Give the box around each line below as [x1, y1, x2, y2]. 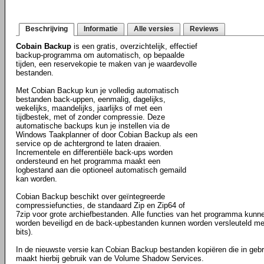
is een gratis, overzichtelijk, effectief [71, 42, 197, 51]
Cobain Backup [16, 42, 71, 51]
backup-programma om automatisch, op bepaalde [16, 51, 184, 60]
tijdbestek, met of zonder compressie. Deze [16, 113, 165, 121]
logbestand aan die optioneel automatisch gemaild [16, 166, 186, 174]
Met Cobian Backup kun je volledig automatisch [16, 86, 179, 95]
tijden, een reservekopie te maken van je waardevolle [16, 60, 197, 68]
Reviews [190, 25, 219, 33]
